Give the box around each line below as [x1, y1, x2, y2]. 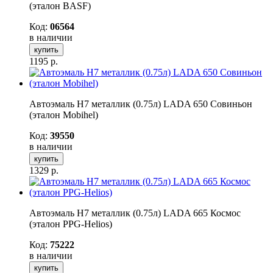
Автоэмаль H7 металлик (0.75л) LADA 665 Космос [29, 207, 241, 218]
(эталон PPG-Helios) [29, 218, 112, 229]
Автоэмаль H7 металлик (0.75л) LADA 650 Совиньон [29, 98, 252, 109]
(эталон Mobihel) [29, 109, 98, 120]
